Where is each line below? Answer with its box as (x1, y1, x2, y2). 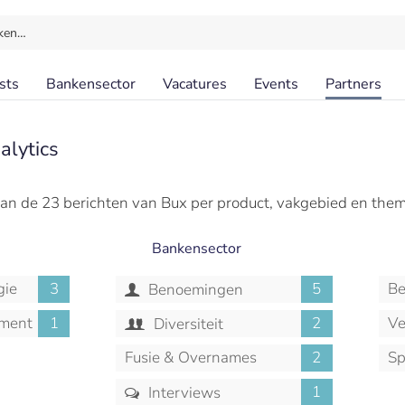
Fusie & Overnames (124, 347, 257, 368)
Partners (325, 74, 381, 94)
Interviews (145, 382, 221, 403)
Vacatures (163, 74, 227, 94)
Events (254, 74, 298, 94)
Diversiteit (150, 314, 224, 334)
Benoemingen (145, 279, 244, 300)
